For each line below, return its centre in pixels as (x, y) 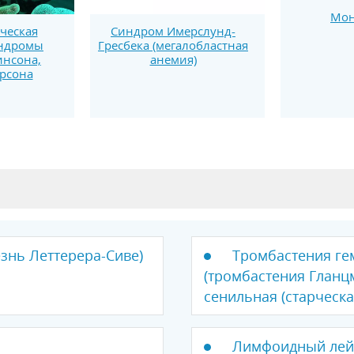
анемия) (173, 60)
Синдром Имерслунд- (173, 31)
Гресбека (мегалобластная (173, 45)
